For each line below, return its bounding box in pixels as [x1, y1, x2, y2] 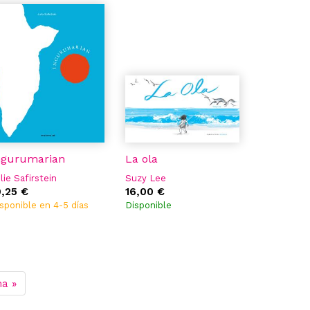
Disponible [125, 200, 172, 210]
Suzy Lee [125, 173, 166, 183]
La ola [125, 152, 158, 165]
